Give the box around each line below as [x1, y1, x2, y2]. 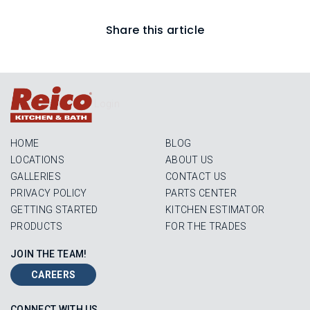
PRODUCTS [10, 221, 63, 232]
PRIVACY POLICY [10, 188, 87, 199]
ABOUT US [165, 154, 214, 165]
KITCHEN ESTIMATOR [165, 204, 265, 215]
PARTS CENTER [165, 188, 237, 199]
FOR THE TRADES [165, 221, 247, 232]
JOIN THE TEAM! [10, 248, 87, 259]
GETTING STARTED [10, 204, 98, 215]
